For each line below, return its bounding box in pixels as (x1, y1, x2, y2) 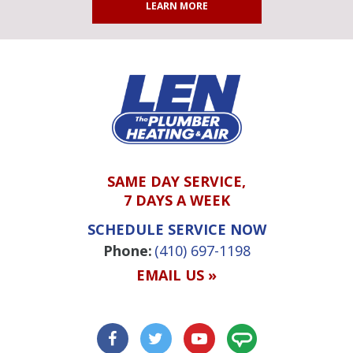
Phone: (102, 241, 152, 261)
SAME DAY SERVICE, (107, 172, 246, 191)
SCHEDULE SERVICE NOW (87, 220, 266, 240)
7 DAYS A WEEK (123, 191, 230, 210)
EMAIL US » (136, 266, 217, 285)
